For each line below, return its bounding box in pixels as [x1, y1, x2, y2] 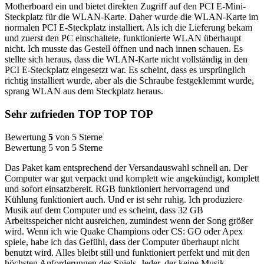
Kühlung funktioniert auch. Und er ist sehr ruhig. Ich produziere [5, 194, 242, 204]
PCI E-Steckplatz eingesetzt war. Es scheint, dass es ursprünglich [5, 65, 246, 75]
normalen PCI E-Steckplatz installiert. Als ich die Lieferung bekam [5, 22, 252, 33]
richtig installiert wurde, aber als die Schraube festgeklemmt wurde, [5, 75, 254, 86]
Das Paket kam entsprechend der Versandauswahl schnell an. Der [5, 162, 247, 173]
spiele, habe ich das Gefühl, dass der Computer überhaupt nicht [5, 236, 239, 247]
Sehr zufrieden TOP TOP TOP [5, 107, 153, 120]
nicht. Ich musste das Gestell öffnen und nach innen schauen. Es [5, 44, 243, 54]
